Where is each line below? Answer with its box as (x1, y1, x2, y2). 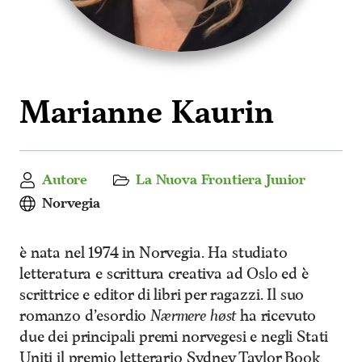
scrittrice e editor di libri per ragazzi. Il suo (19, 286, 305, 305)
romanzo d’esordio (19, 307, 151, 326)
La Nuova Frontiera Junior (136, 172, 306, 188)
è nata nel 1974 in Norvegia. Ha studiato (19, 244, 288, 263)
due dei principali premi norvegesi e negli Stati (19, 328, 329, 347)
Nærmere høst (150, 307, 237, 326)
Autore (42, 172, 88, 188)
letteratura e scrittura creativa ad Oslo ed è (19, 265, 309, 284)
